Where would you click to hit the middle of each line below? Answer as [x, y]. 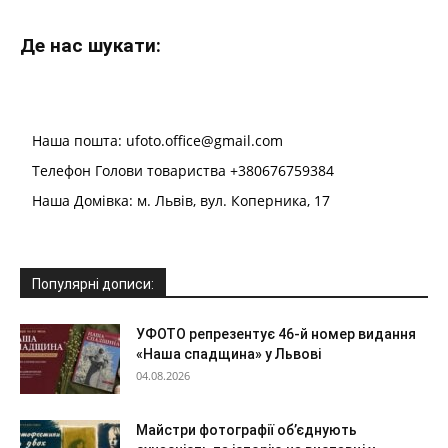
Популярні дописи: [93, 283]
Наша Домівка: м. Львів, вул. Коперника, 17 [181, 200]
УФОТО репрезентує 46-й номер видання [276, 333]
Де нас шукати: [90, 45]
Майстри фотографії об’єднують [246, 429]
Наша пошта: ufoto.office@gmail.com [157, 140]
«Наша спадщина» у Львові [228, 353]
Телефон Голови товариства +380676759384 [183, 170]
